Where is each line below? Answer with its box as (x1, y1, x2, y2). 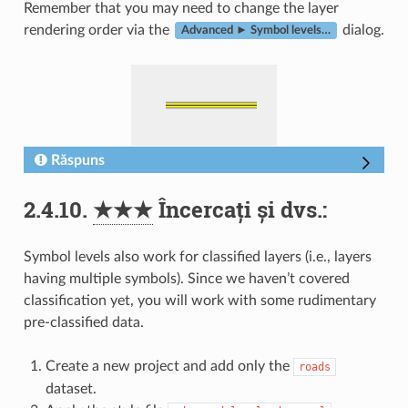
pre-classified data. (23, 314, 144, 330)
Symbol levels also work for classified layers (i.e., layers (23, 249, 372, 264)
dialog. (338, 22, 384, 37)
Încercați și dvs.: (152, 194, 327, 224)
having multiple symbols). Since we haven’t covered (23, 270, 350, 286)
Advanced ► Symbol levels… (180, 25, 331, 36)
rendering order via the (23, 22, 173, 37)
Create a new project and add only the (45, 358, 293, 373)
